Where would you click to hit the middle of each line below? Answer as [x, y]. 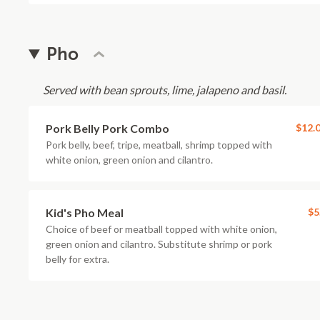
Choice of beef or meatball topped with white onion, [161, 229]
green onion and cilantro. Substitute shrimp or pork [159, 244]
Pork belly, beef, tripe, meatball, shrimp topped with [159, 145]
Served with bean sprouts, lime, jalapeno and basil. [165, 90]
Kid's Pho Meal [85, 212]
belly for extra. [77, 259]
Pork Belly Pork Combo [107, 128]
